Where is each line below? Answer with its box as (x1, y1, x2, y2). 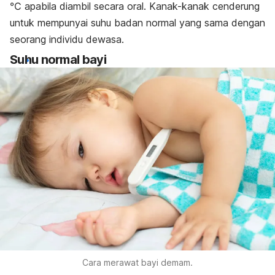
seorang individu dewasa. (10, 33, 124, 46)
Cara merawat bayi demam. (82, 257, 193, 268)
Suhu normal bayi (10, 52, 106, 68)
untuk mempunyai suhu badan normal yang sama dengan (10, 17, 265, 29)
